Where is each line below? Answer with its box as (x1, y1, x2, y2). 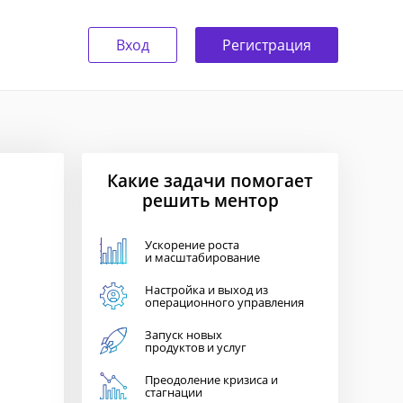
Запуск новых (145, 327, 222, 343)
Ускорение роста (145, 237, 239, 253)
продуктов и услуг (145, 339, 246, 355)
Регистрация (222, 35, 311, 55)
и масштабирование (145, 249, 260, 265)
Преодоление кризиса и (145, 372, 278, 388)
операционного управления (145, 294, 304, 310)
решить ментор (141, 188, 279, 212)
